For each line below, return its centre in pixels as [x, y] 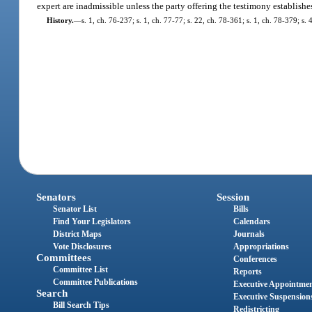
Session [233, 197]
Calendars [251, 222]
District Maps [78, 234]
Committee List [81, 270]
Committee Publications [96, 282]
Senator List [75, 209]
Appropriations [261, 247]
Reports [247, 272]
